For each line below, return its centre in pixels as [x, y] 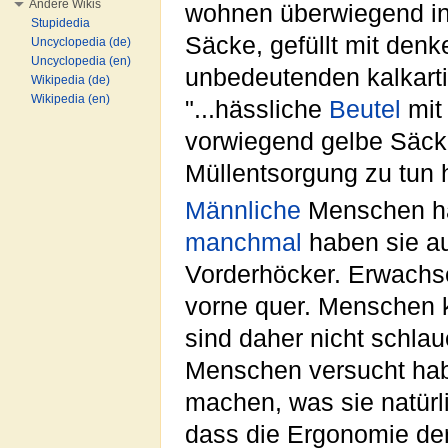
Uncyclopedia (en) [81, 61]
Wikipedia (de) [70, 80]
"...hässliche [257, 109]
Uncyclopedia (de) [81, 42]
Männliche [243, 210]
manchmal [243, 242]
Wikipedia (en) [70, 99]
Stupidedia [60, 23]
